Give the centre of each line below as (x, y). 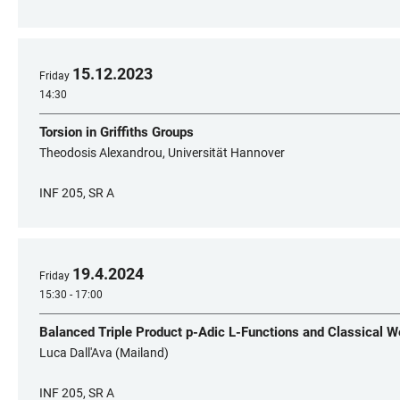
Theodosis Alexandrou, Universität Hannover (162, 153)
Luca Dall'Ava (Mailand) (104, 353)
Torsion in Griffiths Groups (117, 132)
